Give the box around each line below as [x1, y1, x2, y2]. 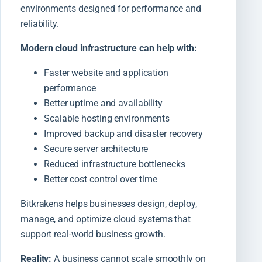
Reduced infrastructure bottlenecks [44, 158, 185, 170]
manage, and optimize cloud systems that [20, 213, 191, 225]
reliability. [20, 18, 59, 29]
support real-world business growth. [20, 228, 166, 240]
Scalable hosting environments [44, 112, 170, 124]
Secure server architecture [44, 143, 149, 154]
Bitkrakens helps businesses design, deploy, [20, 198, 197, 209]
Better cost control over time [44, 173, 158, 185]
